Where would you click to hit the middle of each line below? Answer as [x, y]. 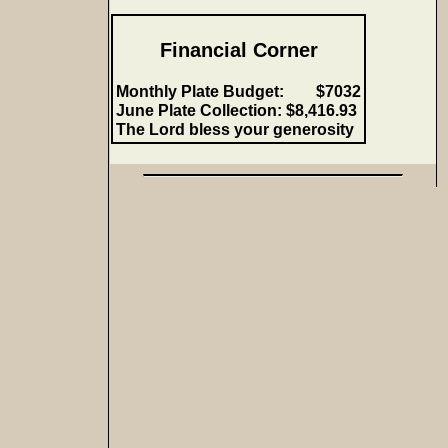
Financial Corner [238, 50]
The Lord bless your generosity [235, 129]
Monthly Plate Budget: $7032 [238, 91]
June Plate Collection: [201, 110]
